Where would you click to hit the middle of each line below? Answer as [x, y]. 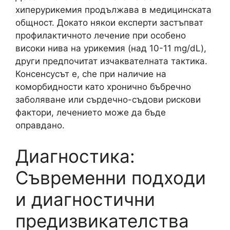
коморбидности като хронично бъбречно [103, 87]
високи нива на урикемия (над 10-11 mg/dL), [111, 48]
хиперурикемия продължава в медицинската [113, 10]
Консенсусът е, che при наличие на [91, 74]
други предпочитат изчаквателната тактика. [111, 61]
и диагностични [85, 199]
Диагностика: [75, 156]
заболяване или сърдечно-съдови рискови [108, 100]
